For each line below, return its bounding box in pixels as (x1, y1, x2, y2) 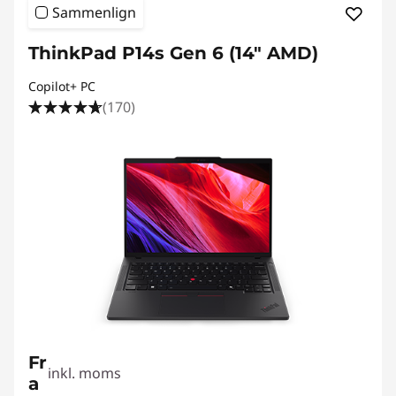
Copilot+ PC (28, 78, 95, 95)
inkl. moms (48, 363, 122, 383)
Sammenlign (52, 3, 136, 22)
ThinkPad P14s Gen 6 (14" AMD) (28, 42, 318, 64)
